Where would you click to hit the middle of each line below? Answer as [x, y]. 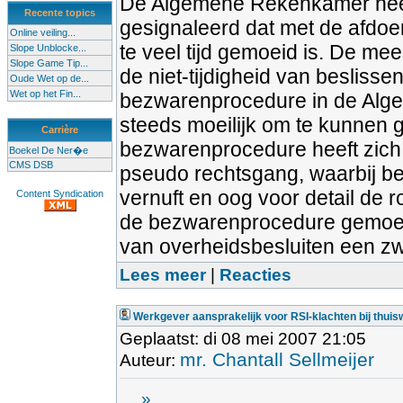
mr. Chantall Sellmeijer [277, 359]
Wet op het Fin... [45, 94]
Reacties [255, 275]
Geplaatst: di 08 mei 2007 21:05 [243, 339]
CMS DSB [31, 165]
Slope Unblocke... [48, 48]
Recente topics [60, 13]
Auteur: [150, 360]
